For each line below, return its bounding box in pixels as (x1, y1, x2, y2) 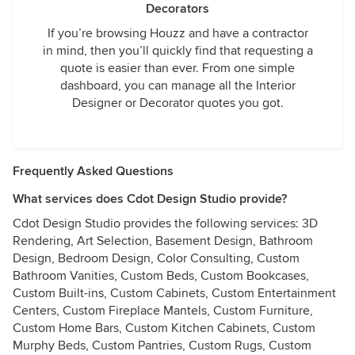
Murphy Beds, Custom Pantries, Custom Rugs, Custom (13, 338, 311, 353)
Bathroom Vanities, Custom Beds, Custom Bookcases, (13, 268, 309, 284)
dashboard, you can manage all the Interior (59, 78, 296, 94)
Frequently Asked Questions (13, 163, 174, 179)
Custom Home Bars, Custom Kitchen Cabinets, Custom (13, 320, 315, 336)
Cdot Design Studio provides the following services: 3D (13, 216, 318, 231)
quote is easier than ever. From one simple (60, 60, 295, 76)
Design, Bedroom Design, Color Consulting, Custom (13, 250, 300, 266)
